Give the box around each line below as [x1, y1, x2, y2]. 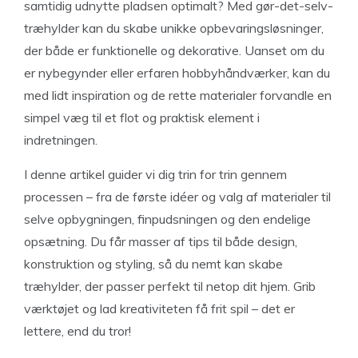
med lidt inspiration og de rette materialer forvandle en [24, 86, 332, 103]
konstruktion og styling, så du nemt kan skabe [24, 255, 283, 272]
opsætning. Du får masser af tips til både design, [24, 233, 297, 249]
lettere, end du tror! [24, 322, 131, 339]
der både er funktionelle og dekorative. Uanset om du [24, 42, 324, 58]
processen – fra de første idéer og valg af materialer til [24, 188, 331, 205]
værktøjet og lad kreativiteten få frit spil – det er [24, 300, 295, 316]
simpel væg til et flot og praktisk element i [24, 109, 260, 125]
